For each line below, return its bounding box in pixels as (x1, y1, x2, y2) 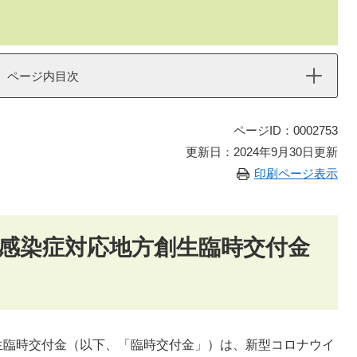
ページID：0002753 (233, 124, 338, 137)
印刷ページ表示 (254, 167, 338, 180)
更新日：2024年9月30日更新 (186, 145, 338, 159)
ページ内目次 (7, 69, 79, 83)
